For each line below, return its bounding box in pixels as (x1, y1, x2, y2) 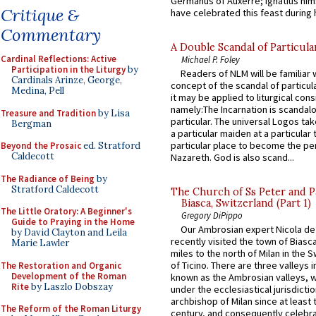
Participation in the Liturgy (11, 63, 126, 75)
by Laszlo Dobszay (29, 280, 113, 293)
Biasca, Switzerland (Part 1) (181, 197, 311, 210)
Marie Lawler (11, 237, 69, 249)
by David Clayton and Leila (11, 226, 127, 238)
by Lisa (96, 107, 130, 119)
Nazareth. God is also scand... (171, 151, 294, 164)
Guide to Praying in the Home (11, 216, 135, 228)
